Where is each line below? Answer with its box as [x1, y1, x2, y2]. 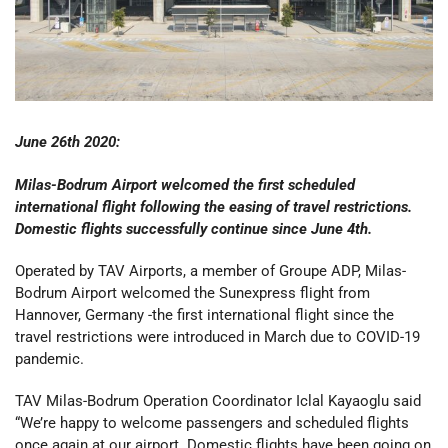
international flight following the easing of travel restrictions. [15, 197, 412, 216]
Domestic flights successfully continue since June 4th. [15, 219, 372, 238]
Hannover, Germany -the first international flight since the [15, 305, 394, 324]
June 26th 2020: [15, 133, 120, 152]
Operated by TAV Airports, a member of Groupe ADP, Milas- [15, 261, 406, 280]
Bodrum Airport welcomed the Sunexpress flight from [15, 283, 370, 302]
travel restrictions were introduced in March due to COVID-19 [15, 327, 420, 346]
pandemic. [15, 349, 84, 368]
